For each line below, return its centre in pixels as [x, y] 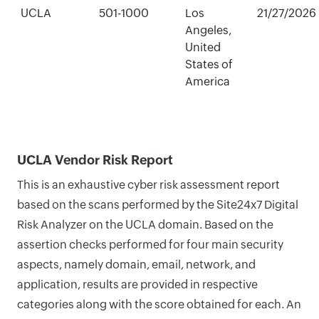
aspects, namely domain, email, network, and [136, 265]
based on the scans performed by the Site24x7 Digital [158, 205]
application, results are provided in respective [137, 284]
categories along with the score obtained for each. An [159, 304]
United [203, 47]
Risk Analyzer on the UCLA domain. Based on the [145, 225]
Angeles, [208, 30]
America [207, 82]
